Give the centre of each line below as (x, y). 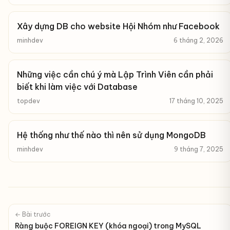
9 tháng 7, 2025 (199, 149)
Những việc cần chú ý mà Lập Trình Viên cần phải (115, 74)
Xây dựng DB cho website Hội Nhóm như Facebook (118, 26)
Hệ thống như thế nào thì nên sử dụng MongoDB (111, 135)
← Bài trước (33, 214)
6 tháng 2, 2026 (198, 40)
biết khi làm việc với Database (77, 87)
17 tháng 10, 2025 (196, 101)
